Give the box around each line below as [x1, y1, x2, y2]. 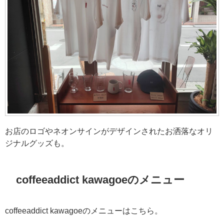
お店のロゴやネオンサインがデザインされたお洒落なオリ [5, 127, 213, 135]
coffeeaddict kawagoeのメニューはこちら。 [5, 206, 162, 215]
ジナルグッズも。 [5, 139, 69, 147]
